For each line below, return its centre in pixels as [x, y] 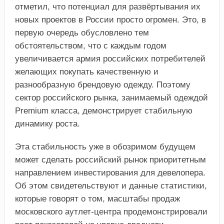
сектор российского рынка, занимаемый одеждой [111, 98]
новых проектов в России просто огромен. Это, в [110, 20]
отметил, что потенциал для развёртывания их [107, 7]
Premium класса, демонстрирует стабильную [103, 111]
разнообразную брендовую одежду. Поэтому [102, 85]
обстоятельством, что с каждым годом [90, 46]
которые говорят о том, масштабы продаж [97, 199]
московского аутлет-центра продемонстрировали [111, 212]
